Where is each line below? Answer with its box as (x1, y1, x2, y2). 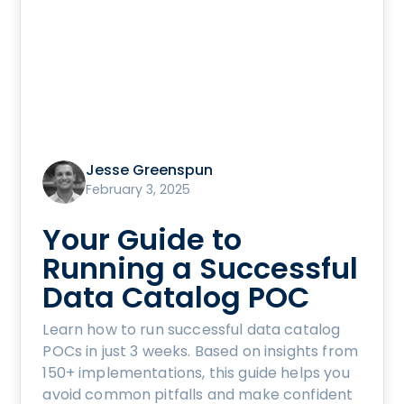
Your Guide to (42, 218, 243, 260)
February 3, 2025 (86, 179, 191, 198)
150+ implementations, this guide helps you (42, 362, 350, 383)
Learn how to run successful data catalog (42, 318, 341, 340)
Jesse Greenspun (86, 159, 214, 180)
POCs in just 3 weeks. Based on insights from (42, 340, 358, 362)
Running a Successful (42, 247, 359, 289)
